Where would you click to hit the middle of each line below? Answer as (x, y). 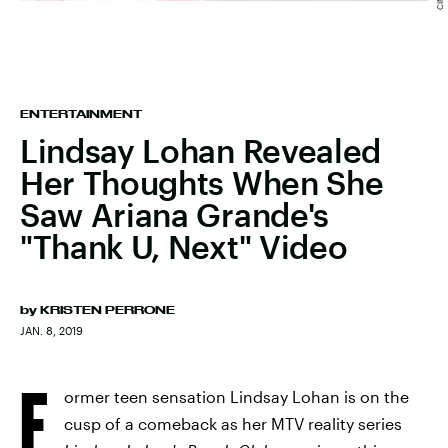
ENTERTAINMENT (81, 114)
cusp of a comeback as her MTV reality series (233, 423)
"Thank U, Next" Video (184, 246)
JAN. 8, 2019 (51, 330)
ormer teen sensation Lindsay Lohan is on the (236, 396)
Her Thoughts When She (202, 182)
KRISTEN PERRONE (107, 310)
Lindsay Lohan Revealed (200, 150)
